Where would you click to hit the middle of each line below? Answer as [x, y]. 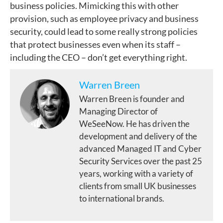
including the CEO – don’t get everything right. [99, 57]
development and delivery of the [138, 136]
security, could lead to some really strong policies [104, 31]
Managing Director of [118, 111]
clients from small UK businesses [138, 186]
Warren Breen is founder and [132, 99]
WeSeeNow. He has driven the [134, 123]
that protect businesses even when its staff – [95, 44]
